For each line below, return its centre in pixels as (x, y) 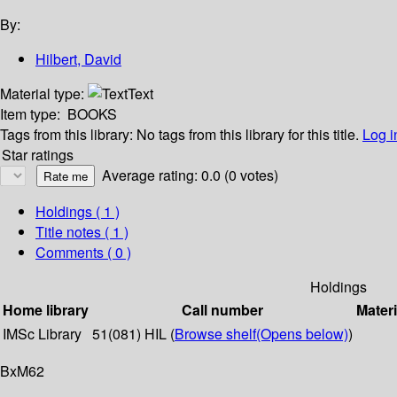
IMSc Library (42, 334)
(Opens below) (302, 334)
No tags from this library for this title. (248, 135)
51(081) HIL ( (133, 334)
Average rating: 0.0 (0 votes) (190, 175)
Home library (46, 310)
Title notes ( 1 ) (82, 232)
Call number (222, 310)
